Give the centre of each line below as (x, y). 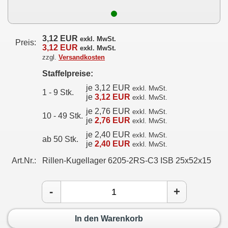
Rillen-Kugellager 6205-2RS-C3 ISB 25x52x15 (127, 161)
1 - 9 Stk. (58, 92)
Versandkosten (82, 57)
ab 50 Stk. (60, 139)
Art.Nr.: (24, 161)
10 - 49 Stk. (63, 116)
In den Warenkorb (109, 218)
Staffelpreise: (68, 74)
